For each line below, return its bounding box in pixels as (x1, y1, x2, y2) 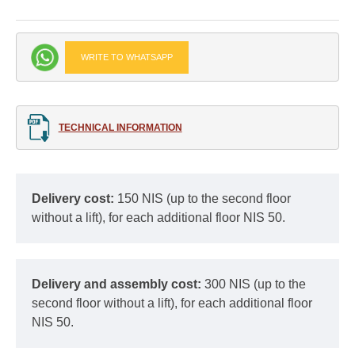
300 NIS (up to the (204, 277, 306, 292)
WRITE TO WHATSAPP (80, 52, 173, 62)
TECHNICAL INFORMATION (58, 121, 182, 133)
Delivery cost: (32, 192, 117, 206)
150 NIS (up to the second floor (117, 192, 291, 206)
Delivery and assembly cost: (32, 277, 204, 292)
